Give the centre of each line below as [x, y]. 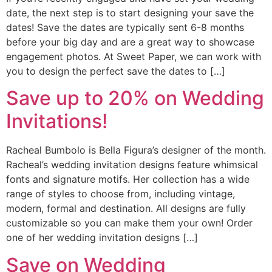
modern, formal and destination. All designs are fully [126, 209]
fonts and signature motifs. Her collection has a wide [128, 179]
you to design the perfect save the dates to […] [116, 71]
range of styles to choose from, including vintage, [121, 194]
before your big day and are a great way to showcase [130, 42]
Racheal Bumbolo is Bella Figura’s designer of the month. [136, 150]
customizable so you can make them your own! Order [129, 223]
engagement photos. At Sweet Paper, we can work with [134, 57]
